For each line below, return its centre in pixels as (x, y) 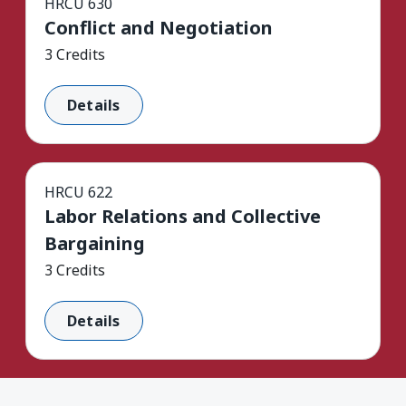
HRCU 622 (78, 192)
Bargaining (95, 243)
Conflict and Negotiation (159, 27)
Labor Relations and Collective (183, 216)
